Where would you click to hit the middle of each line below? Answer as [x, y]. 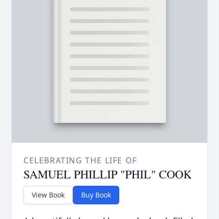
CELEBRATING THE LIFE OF [80, 161]
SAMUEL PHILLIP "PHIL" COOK [108, 174]
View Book [48, 195]
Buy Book [96, 195]
